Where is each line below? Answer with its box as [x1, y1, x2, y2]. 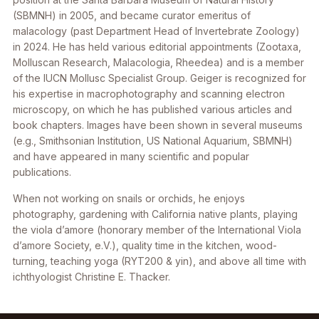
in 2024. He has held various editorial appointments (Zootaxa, [13, 41, 301, 53]
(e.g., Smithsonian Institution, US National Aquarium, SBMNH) [13, 135, 293, 147]
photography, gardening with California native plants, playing [13, 208, 298, 220]
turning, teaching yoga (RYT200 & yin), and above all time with [13, 255, 306, 267]
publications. [13, 166, 71, 178]
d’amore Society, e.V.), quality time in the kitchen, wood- [13, 239, 277, 251]
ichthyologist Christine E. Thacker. [13, 271, 170, 283]
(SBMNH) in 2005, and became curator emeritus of [13, 9, 251, 21]
